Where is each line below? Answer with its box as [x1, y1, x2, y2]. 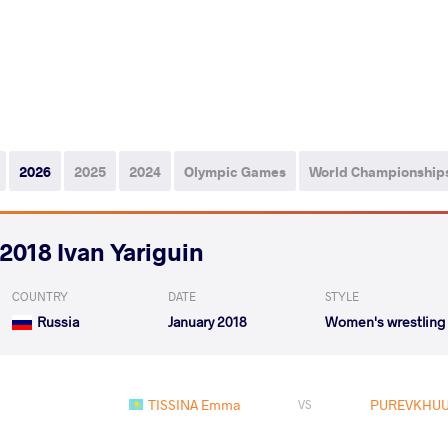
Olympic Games [184, 161, 286, 181]
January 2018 [168, 311, 248, 331]
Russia [37, 311, 79, 331]
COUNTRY [12, 287, 68, 304]
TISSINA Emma [147, 394, 240, 414]
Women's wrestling [324, 311, 446, 331]
